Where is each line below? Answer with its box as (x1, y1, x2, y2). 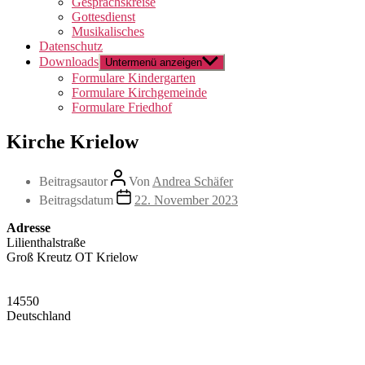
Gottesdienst (72, 10, 135, 24)
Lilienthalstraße (7, 235, 86, 249)
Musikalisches (72, 24, 144, 38)
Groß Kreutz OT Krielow (7, 249, 139, 264)
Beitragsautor (39, 174, 108, 188)
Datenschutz (39, 39, 103, 53)
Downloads (39, 55, 99, 68)
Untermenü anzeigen (105, 56, 202, 68)
